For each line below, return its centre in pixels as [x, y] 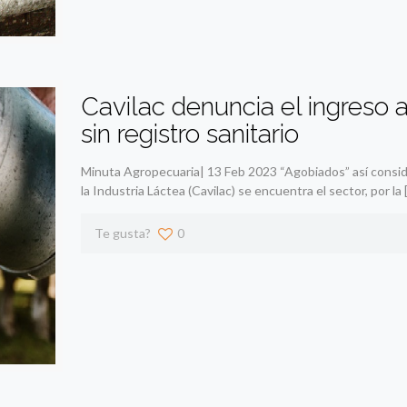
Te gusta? [122, 233]
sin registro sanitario [189, 134]
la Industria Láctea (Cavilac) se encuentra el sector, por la [241, 190]
